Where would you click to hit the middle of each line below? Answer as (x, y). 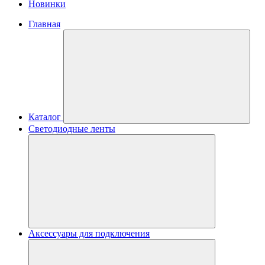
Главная (44, 24)
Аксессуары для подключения (89, 233)
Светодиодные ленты (72, 129)
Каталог (45, 117)
